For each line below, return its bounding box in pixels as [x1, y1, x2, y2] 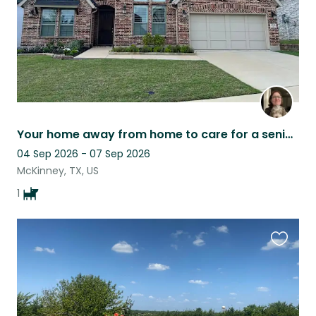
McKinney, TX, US [17, 164, 99, 178]
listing [270, 271, 302, 288]
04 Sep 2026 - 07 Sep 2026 [17, 147, 150, 162]
